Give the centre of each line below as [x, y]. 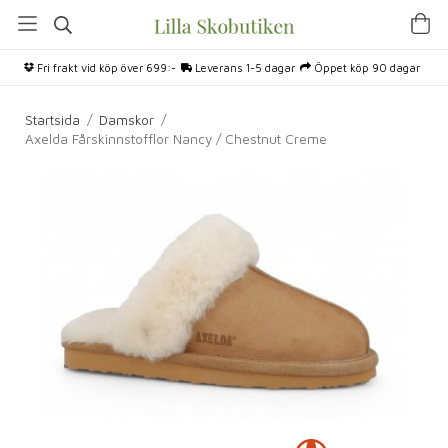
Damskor [126, 120]
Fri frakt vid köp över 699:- [105, 67]
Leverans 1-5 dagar [243, 67]
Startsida [52, 120]
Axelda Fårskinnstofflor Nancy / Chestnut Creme [176, 139]
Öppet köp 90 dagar [365, 67]
